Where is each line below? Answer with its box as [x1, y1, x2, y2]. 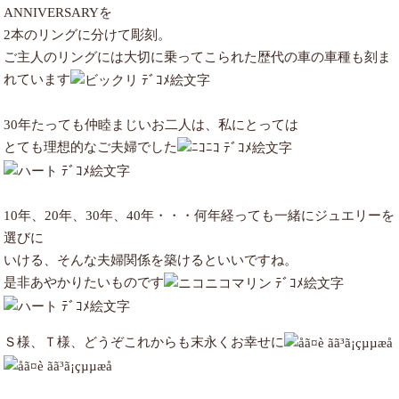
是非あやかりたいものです [4, 275, 165, 290]
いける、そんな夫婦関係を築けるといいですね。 [4, 253, 298, 268]
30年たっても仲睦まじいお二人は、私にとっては [4, 118, 299, 133]
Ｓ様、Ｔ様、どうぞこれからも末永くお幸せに [4, 335, 285, 350]
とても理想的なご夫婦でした [4, 140, 178, 155]
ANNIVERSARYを [4, 5, 113, 20]
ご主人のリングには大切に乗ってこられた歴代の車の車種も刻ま [4, 50, 392, 65]
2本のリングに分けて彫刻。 [4, 28, 172, 43]
